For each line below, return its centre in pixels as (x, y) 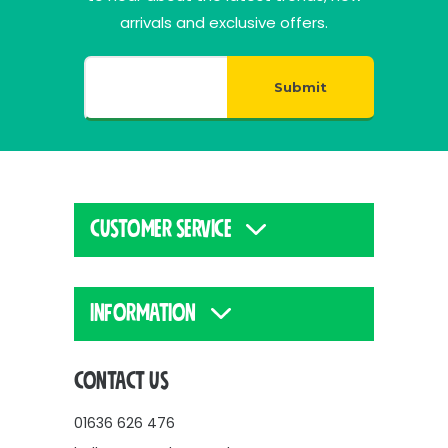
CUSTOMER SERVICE (160, 229)
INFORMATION (143, 313)
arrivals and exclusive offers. (224, 22)
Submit (300, 87)
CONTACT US (121, 381)
